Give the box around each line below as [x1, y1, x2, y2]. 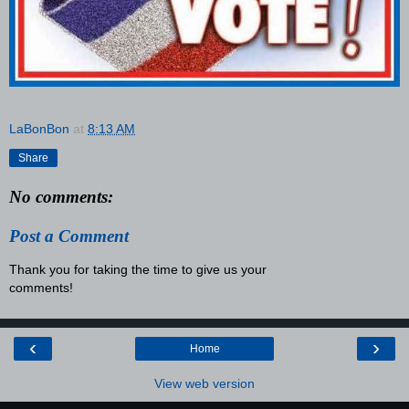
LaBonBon [9, 121, 69, 136]
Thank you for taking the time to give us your [9, 261, 267, 277]
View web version [154, 375, 255, 391]
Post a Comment [9, 226, 129, 246]
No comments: [9, 186, 113, 206]
